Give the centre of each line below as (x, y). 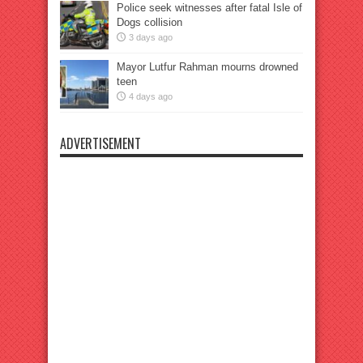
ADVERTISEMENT (100, 143)
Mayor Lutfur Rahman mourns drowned (207, 67)
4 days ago (151, 96)
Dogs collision (149, 22)
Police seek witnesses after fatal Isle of (209, 8)
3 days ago (151, 37)
